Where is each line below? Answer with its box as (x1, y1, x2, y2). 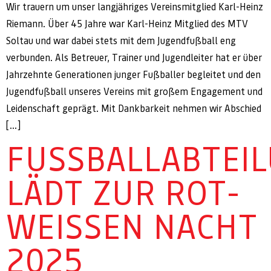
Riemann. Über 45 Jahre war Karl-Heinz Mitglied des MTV (6, 18, 248, 30)
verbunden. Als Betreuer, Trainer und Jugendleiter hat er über (6, 52, 262, 64)
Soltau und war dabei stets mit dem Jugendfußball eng (6, 35, 236, 47)
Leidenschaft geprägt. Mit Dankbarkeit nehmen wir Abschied (6, 103, 261, 114)
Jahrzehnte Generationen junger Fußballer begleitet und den (6, 69, 261, 80)
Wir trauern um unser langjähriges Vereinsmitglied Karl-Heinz (6, 1, 263, 13)
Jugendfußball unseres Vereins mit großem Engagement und (6, 86, 263, 97)
